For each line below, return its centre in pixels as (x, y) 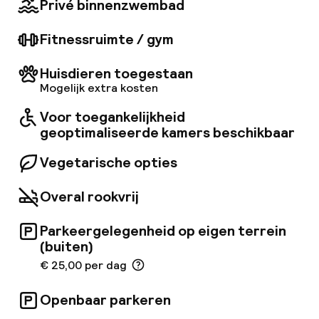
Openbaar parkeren (105, 300)
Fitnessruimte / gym (107, 39)
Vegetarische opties (109, 162)
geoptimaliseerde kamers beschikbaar (167, 132)
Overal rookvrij (89, 197)
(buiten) (67, 246)
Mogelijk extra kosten (99, 88)
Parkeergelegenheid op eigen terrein (163, 231)
